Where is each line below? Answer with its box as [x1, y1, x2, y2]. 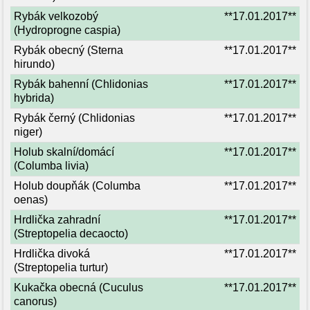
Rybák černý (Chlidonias [14, 112, 135, 124]
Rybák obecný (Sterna [14, 44, 123, 56]
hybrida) [14, 92, 54, 104]
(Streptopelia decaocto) [14, 228, 128, 239]
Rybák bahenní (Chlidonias [14, 78, 148, 90]
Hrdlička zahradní [14, 214, 100, 226]
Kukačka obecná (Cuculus [14, 282, 143, 293]
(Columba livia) [14, 160, 89, 172]
